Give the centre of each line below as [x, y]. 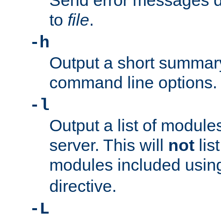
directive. [83, 186]
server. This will [109, 145]
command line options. [133, 83]
